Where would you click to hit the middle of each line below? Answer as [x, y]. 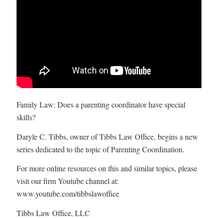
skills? [26, 117]
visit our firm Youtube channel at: [67, 181]
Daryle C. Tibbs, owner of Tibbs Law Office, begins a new [107, 136]
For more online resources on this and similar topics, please [107, 168]
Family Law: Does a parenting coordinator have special [101, 104]
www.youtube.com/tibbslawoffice [68, 194]
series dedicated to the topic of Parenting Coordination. [100, 149]
